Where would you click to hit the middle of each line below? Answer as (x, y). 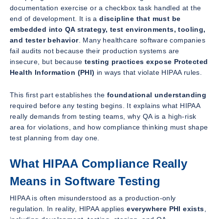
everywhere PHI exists (165, 208)
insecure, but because (47, 61)
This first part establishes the (58, 95)
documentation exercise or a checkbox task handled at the (106, 8)
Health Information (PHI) (52, 72)
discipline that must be (140, 18)
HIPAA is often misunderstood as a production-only (93, 198)
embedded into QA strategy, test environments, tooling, (108, 29)
